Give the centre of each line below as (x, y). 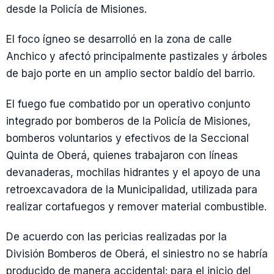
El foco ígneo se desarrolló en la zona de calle (119, 39)
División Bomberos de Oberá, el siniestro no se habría (137, 254)
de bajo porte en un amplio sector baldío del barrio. (131, 74)
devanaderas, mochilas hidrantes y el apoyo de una (133, 172)
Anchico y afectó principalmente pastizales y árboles (137, 57)
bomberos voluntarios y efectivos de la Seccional (128, 138)
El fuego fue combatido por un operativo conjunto (128, 104)
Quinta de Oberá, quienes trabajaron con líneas (122, 155)
